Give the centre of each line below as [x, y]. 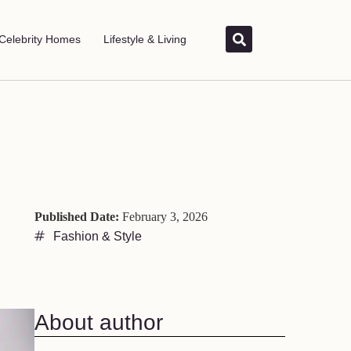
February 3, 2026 [163, 216]
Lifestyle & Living [145, 40]
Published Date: [76, 216]
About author [98, 322]
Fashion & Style [97, 236]
